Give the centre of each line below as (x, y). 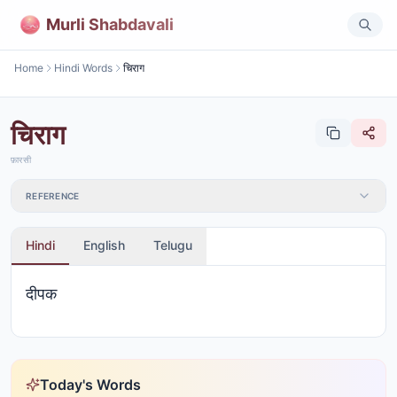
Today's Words (90, 385)
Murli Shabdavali (110, 24)
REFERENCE (53, 196)
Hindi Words (83, 68)
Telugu (173, 245)
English (104, 245)
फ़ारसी (21, 160)
